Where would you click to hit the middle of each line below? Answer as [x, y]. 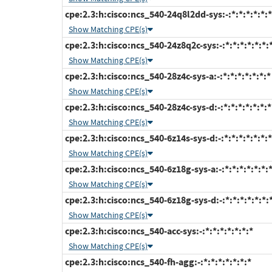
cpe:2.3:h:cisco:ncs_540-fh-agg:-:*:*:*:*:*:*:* [157, 262]
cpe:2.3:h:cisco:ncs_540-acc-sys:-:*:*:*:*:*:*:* [158, 231]
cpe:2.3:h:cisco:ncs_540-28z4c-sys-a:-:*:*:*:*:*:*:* [167, 76]
